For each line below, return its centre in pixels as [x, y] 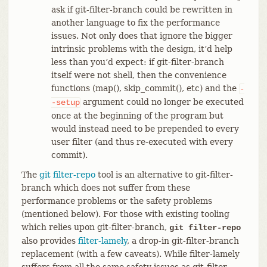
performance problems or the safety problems [117, 201]
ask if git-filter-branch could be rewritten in [142, 9]
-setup [65, 102]
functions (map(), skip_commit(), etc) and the [145, 88]
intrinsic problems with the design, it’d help [142, 49]
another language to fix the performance [135, 22]
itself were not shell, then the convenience [139, 75]
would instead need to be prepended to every [145, 128]
